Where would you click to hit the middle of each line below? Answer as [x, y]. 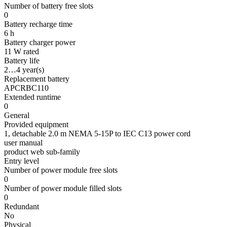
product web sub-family [42, 152]
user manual [23, 143]
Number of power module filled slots [63, 188]
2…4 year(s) [24, 70]
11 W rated [22, 52]
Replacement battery [37, 79]
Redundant [22, 207]
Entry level [22, 161]
